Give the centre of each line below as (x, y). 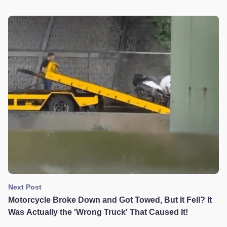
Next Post (25, 187)
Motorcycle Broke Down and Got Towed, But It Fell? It (110, 200)
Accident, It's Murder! (49, 6)
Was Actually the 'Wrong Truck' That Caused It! (98, 212)
